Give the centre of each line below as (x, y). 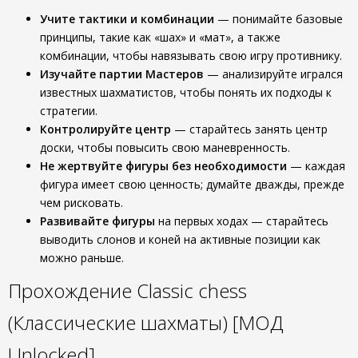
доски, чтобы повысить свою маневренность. (165, 147)
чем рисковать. (82, 203)
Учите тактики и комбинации (127, 19)
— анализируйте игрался (273, 74)
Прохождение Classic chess (127, 290)
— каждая (316, 166)
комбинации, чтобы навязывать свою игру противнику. (191, 56)
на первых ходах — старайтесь (242, 221)
